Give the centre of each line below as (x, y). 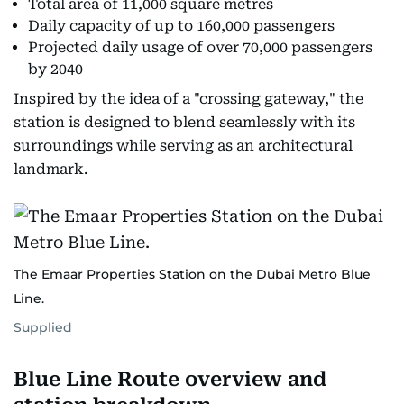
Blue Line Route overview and (170, 379)
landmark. (51, 169)
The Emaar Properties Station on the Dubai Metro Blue (192, 274)
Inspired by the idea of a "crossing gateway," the (188, 99)
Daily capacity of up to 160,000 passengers (181, 26)
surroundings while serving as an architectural (183, 146)
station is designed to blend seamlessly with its (184, 122)
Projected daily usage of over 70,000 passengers (200, 47)
